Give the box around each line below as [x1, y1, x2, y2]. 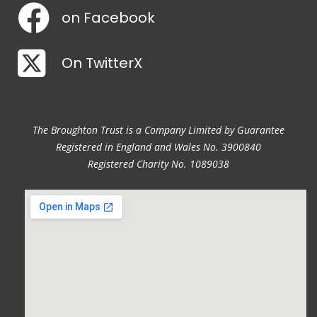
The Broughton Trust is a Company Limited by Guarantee [33, 123, 284, 137]
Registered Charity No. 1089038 [88, 157, 229, 171]
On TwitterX [62, 53, 143, 73]
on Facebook [62, 8, 156, 28]
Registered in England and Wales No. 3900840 [56, 140, 261, 154]
